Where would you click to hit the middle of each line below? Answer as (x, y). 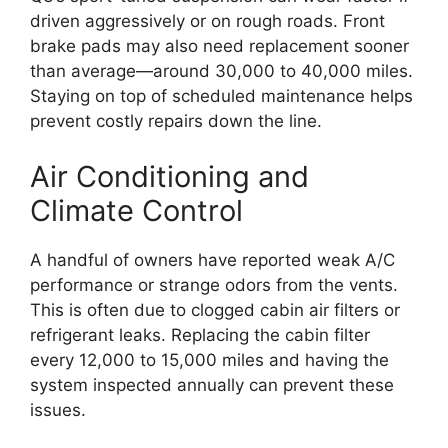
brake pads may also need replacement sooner (219, 46)
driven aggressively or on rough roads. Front (207, 21)
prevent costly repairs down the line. (176, 121)
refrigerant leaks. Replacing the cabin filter (200, 334)
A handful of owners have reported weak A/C (212, 259)
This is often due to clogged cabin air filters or (215, 309)
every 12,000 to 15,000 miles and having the (209, 359)
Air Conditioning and (169, 176)
